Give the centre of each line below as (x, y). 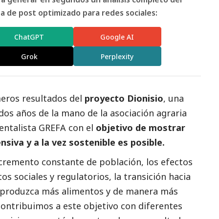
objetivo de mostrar (139, 128)
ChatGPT (29, 37)
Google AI (117, 37)
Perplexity (117, 56)
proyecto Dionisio (124, 99)
